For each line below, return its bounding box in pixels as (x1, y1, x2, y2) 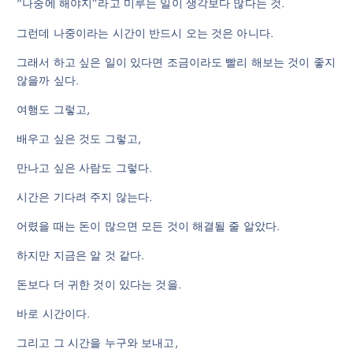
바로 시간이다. (17, 306, 91, 322)
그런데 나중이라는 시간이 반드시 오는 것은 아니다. (17, 24, 274, 41)
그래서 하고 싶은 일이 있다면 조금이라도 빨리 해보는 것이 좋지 (17, 54, 336, 70)
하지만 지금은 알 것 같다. (17, 247, 145, 264)
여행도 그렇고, (17, 101, 91, 117)
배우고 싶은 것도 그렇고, (17, 130, 142, 147)
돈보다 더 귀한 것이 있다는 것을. (17, 277, 181, 293)
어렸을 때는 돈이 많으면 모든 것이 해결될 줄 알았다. (17, 217, 281, 234)
